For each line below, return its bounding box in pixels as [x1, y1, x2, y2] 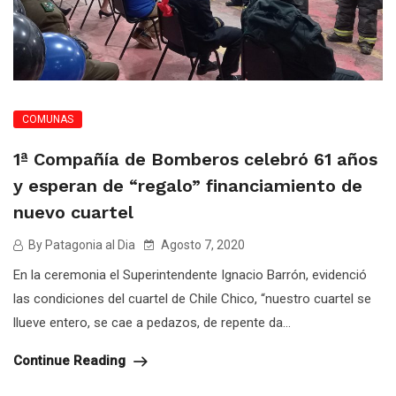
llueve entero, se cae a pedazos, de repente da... [13, 315, 291, 331]
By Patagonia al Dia [26, 238, 135, 253]
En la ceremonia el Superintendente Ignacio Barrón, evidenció [13, 267, 367, 284]
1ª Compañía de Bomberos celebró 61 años [13, 148, 377, 171]
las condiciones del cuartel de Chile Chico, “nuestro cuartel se [13, 291, 371, 308]
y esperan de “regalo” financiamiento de [13, 175, 362, 197]
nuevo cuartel [13, 202, 133, 224]
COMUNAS [22, 113, 73, 126]
